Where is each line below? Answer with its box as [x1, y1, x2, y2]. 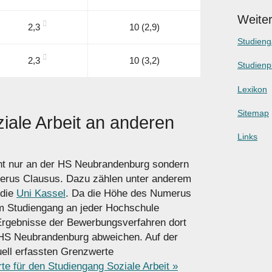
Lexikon [237, 84, 267, 94]
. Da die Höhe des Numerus [66, 188, 191, 200]
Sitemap [237, 107, 269, 118]
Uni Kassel [16, 188, 66, 200]
